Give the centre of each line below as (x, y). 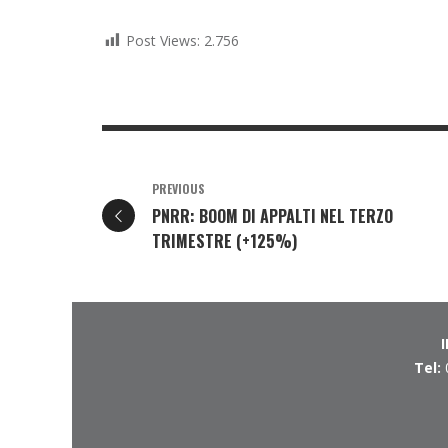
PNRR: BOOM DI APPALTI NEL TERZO (272, 216)
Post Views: (163, 41)
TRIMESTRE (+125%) (224, 241)
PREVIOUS (178, 189)
